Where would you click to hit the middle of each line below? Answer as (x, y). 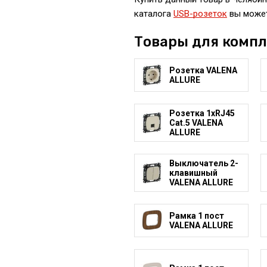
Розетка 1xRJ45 (202, 113)
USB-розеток (200, 13)
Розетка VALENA (203, 70)
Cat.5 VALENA (196, 122)
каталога (153, 13)
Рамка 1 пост (196, 215)
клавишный (193, 173)
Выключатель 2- (204, 163)
